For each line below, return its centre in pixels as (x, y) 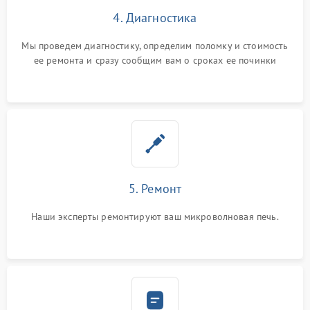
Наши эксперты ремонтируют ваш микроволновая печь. (155, 217)
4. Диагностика (155, 18)
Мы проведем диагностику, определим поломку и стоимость (155, 46)
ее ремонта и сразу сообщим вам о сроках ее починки (155, 61)
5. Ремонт (155, 189)
